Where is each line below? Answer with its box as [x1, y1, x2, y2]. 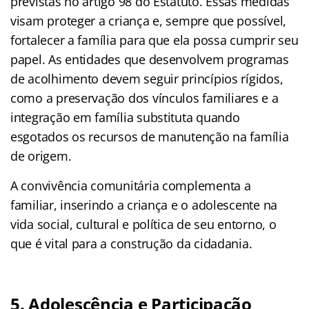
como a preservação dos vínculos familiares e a [10, 89, 279, 106]
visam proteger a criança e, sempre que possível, [10, 12, 287, 29]
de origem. [10, 147, 72, 164]
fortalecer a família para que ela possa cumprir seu [10, 31, 299, 48]
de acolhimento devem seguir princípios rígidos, [10, 70, 283, 87]
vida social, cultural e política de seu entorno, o [10, 215, 277, 232]
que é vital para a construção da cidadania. [10, 235, 252, 252]
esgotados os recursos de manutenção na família [10, 128, 289, 145]
